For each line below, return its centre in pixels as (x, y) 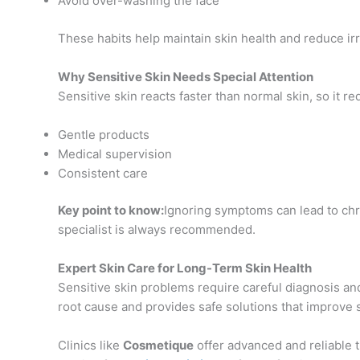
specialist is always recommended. (157, 230)
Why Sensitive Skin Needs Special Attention (186, 76)
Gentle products (104, 134)
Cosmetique (158, 346)
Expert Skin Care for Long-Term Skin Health (185, 268)
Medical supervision (115, 153)
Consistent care (103, 173)
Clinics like (90, 346)
